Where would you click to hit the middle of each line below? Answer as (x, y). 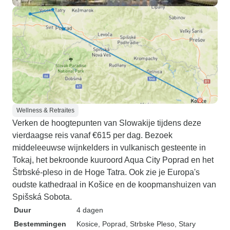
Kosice (87, 224)
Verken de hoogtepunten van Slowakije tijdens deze (107, 123)
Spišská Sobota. (42, 197)
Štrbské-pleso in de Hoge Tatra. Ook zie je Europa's (106, 172)
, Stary (185, 224)
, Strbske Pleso (150, 224)
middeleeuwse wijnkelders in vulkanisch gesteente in (109, 148)
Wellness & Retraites (45, 110)
